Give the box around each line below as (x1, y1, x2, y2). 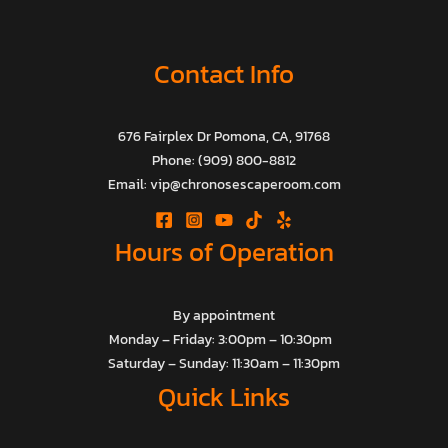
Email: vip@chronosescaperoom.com (107, 174, 341, 195)
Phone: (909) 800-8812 (152, 150, 296, 171)
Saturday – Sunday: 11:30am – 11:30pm (108, 352, 340, 373)
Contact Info (154, 54, 294, 94)
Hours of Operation (114, 232, 334, 272)
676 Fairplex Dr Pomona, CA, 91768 (118, 126, 330, 147)
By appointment (173, 304, 275, 325)
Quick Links (158, 376, 290, 416)
